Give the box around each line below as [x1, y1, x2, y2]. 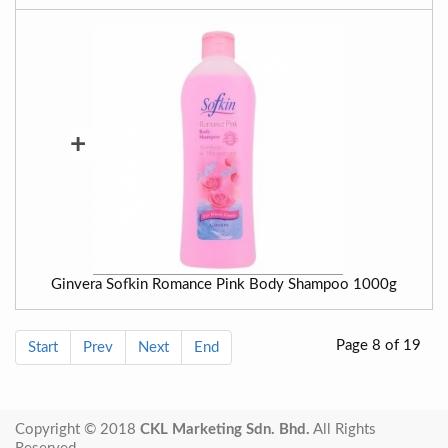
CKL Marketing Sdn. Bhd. [140, 421, 310, 437]
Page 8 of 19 [336, 337, 421, 353]
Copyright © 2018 [15, 421, 140, 437]
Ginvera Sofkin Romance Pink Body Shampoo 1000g [51, 276, 397, 292]
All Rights [310, 421, 376, 437]
